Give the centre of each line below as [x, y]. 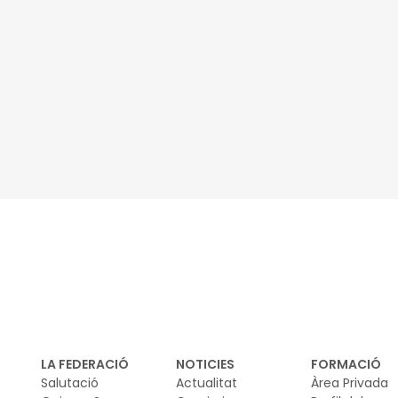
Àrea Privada [350, 383]
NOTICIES [205, 365]
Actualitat [207, 383]
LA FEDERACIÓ [85, 365]
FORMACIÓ [346, 365]
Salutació [70, 383]
